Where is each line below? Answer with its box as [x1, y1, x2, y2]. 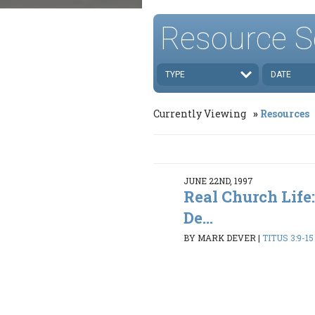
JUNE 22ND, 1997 [184, 174, 254, 186]
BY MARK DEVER [184, 232, 257, 244]
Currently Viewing [153, 106, 248, 120]
